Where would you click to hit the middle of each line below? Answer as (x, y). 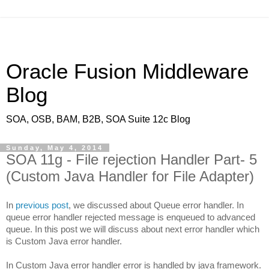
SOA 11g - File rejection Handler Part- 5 (131, 159)
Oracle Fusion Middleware (127, 71)
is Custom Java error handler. (64, 241)
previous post (42, 205)
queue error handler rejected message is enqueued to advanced (131, 217)
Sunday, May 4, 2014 (55, 148)
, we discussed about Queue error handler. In (156, 205)
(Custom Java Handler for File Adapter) (130, 176)
